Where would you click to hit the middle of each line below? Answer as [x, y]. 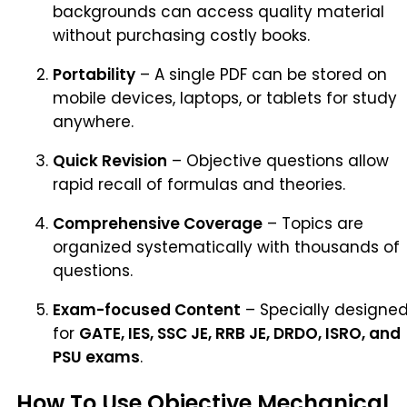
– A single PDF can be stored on [261, 74]
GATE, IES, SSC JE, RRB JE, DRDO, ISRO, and [240, 333]
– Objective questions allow [278, 160]
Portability [94, 74]
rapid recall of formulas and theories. [199, 184]
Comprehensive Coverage [158, 223]
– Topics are [313, 223]
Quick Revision [110, 160]
